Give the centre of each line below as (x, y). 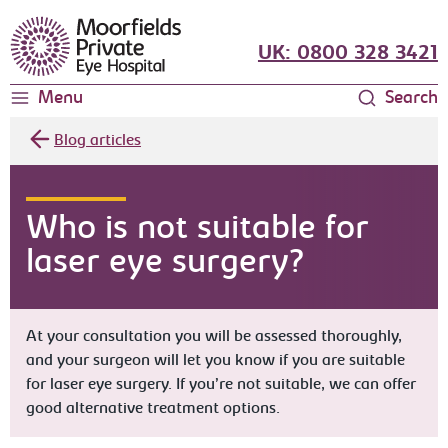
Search (411, 99)
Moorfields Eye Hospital (93, 27)
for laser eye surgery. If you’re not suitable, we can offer (221, 385)
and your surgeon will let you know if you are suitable (216, 361)
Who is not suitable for (198, 230)
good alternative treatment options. (153, 409)
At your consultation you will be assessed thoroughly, (214, 337)
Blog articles (98, 141)
